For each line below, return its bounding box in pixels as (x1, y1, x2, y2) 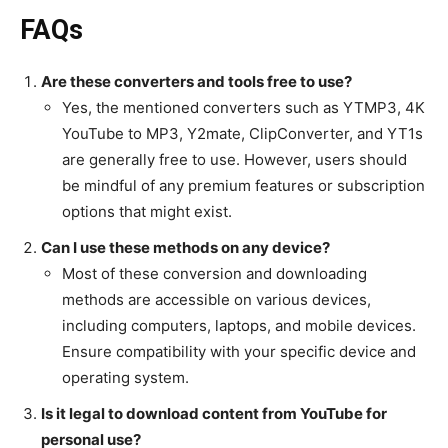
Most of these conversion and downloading (62, 263, 367, 283)
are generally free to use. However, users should (62, 149, 407, 169)
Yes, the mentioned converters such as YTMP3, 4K (62, 97, 425, 117)
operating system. (62, 367, 189, 387)
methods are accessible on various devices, (62, 289, 371, 309)
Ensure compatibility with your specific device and (62, 341, 416, 361)
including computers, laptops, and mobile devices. (62, 315, 416, 335)
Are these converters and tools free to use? (41, 71, 352, 91)
